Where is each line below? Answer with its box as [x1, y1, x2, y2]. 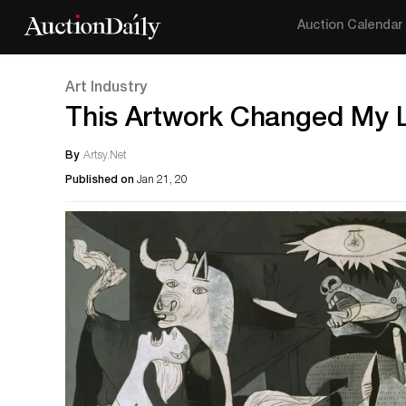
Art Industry [65, 82, 147, 96]
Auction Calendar [297, 20, 403, 33]
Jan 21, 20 [137, 175, 188, 186]
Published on [65, 175, 137, 186]
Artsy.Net [83, 150, 127, 161]
